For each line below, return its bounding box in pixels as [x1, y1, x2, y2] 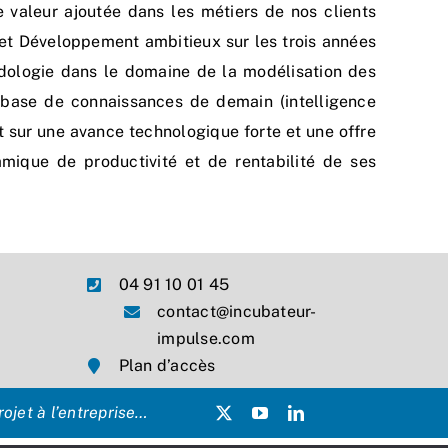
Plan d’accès [118, 356, 216, 376]
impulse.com [157, 329, 255, 349]
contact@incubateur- [157, 302, 317, 322]
